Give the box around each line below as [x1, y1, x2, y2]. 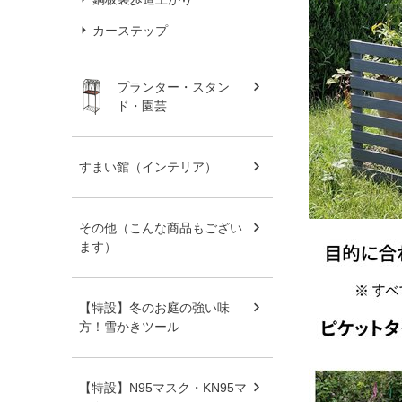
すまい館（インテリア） [79, 159, 217, 174]
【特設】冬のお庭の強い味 [79, 300, 230, 315]
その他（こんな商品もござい [79, 220, 242, 235]
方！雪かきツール [79, 319, 179, 334]
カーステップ [92, 22, 168, 38]
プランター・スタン [117, 79, 230, 94]
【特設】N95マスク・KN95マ [79, 380, 247, 395]
